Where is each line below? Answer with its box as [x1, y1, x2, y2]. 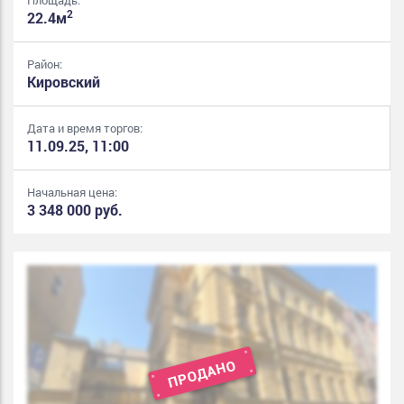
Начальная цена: [27, 183, 117, 200]
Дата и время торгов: [27, 119, 142, 136]
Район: [27, 55, 62, 72]
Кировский [27, 71, 100, 91]
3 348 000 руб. [27, 199, 123, 219]
